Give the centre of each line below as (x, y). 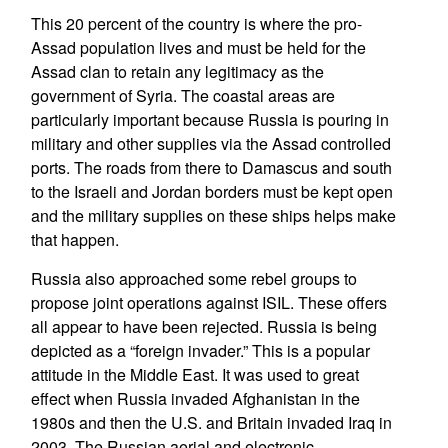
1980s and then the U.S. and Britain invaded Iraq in (211, 422)
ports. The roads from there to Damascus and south (211, 167)
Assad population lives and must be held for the (198, 47)
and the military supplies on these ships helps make (213, 215)
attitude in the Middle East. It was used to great (194, 374)
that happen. (74, 239)
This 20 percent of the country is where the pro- (196, 23)
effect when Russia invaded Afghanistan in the (195, 398)
